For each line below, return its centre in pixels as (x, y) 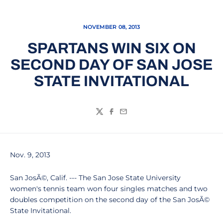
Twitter (109, 116)
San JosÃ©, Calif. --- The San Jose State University (95, 178)
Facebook (127, 116)
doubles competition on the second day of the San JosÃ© (110, 200)
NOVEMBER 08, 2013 (111, 27)
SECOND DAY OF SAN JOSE (111, 65)
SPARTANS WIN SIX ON (111, 48)
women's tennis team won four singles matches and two (109, 189)
